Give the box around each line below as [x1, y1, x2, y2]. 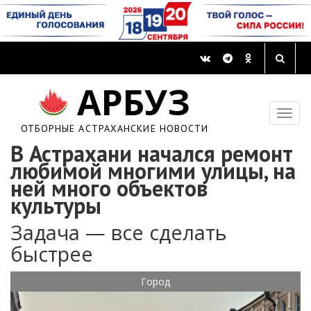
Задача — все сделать [10, 219, 227, 246]
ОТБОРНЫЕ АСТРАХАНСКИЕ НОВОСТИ [20, 122, 209, 135]
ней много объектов [10, 174, 208, 203]
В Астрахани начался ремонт [10, 139, 293, 169]
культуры [10, 191, 101, 221]
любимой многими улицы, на [10, 156, 296, 186]
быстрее [10, 240, 93, 268]
